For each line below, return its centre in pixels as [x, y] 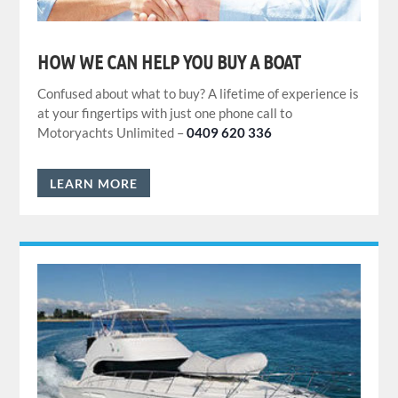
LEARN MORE [94, 183]
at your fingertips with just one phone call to [165, 113]
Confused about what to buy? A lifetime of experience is [199, 94]
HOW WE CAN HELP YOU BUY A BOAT [169, 62]
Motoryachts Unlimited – [112, 133]
